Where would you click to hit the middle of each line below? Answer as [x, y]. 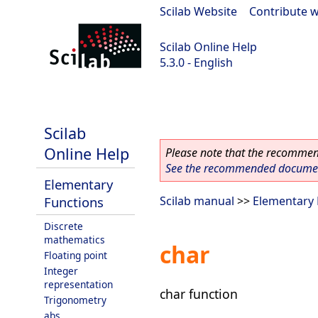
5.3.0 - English [196, 62]
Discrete [64, 226]
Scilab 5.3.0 [37, 100]
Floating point [76, 255]
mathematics [75, 240]
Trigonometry [75, 300]
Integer [61, 271]
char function [199, 294]
